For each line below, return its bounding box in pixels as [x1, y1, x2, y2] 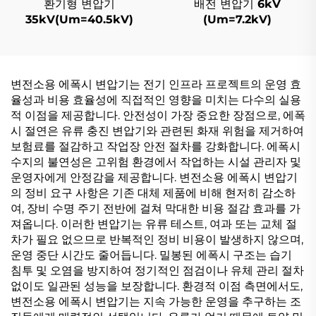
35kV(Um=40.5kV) [25, 13, 133, 26]
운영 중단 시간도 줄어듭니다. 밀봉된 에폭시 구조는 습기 [11, 248, 292, 262]
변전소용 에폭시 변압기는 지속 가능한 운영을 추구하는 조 [11, 295, 301, 308]
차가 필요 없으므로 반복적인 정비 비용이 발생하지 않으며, [11, 233, 303, 246]
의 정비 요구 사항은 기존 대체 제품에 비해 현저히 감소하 [11, 186, 296, 200]
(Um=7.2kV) [202, 13, 272, 26]
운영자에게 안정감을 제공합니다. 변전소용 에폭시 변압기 [11, 171, 298, 184]
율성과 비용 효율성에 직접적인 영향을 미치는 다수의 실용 [11, 93, 301, 107]
